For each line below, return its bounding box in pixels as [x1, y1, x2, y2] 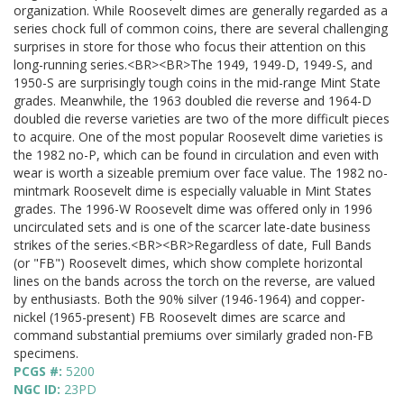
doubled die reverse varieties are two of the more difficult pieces [14, 110, 390, 128]
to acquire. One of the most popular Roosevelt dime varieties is [14, 128, 383, 146]
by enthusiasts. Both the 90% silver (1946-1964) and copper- [14, 290, 365, 308]
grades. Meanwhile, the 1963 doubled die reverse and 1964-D [14, 92, 372, 110]
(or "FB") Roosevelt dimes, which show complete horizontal [14, 254, 363, 272]
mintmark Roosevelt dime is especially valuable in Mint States [14, 182, 372, 200]
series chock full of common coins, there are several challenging [14, 20, 388, 38]
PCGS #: [14, 363, 66, 381]
